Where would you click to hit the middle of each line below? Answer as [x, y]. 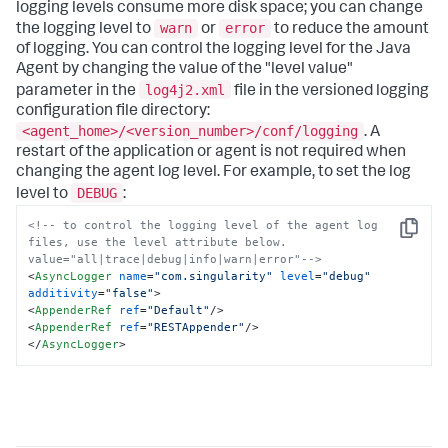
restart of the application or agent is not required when [211, 153]
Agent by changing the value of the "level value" [184, 70]
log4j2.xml [185, 89]
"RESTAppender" [196, 327]
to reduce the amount [350, 30]
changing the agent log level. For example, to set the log [213, 173]
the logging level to [85, 30]
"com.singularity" [214, 276]
